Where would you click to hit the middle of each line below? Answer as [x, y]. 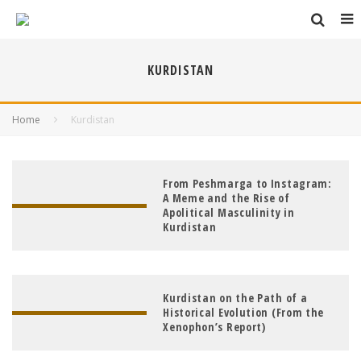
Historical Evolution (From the [244, 312]
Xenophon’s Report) [214, 327]
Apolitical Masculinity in [229, 212]
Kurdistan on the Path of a [235, 298]
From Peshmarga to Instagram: [247, 183]
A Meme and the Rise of [226, 198]
